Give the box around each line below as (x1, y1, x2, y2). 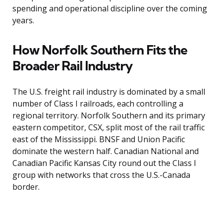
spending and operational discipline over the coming (12, 3, 207, 14)
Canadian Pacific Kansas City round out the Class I (12, 158, 196, 169)
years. (12, 15, 34, 26)
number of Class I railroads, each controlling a (12, 98, 183, 110)
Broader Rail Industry (12, 57, 132, 74)
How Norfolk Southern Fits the (12, 42, 187, 58)
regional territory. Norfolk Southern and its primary (12, 110, 205, 121)
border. (12, 181, 40, 193)
